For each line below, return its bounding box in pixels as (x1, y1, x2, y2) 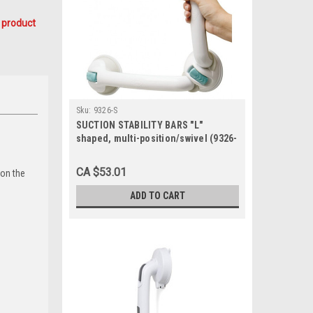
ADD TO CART (129, 190, 185, 201)
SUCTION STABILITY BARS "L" (75, 119, 203, 131)
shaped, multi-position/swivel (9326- (75, 133, 238, 144)
